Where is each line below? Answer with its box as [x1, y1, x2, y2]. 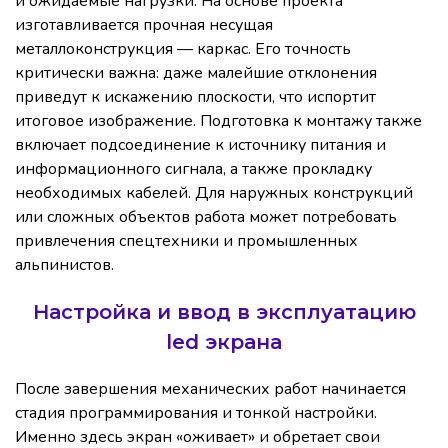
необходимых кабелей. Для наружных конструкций [15, 182, 413, 205]
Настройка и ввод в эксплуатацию [32, 300, 416, 325]
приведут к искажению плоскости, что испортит [15, 86, 376, 109]
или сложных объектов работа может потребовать [15, 206, 397, 229]
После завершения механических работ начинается [15, 378, 406, 401]
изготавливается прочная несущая [15, 14, 273, 37]
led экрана [166, 330, 282, 355]
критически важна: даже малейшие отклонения [15, 62, 377, 85]
